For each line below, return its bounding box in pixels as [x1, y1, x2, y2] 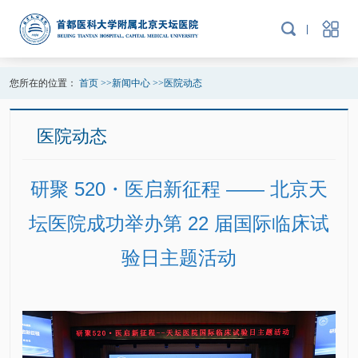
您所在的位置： [9, 77, 79, 89]
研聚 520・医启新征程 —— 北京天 [30, 177, 328, 200]
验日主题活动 [121, 246, 237, 268]
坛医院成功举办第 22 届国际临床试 [29, 212, 329, 234]
